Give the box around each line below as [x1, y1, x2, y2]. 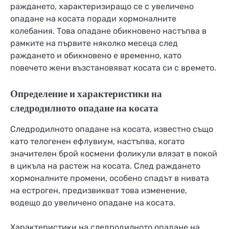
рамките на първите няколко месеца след [10, 38, 178, 48]
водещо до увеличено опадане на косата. [10, 198, 175, 208]
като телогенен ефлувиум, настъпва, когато [10, 136, 185, 147]
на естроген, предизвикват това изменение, [10, 186, 187, 196]
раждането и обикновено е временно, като [10, 50, 181, 60]
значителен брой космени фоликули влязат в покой [10, 149, 217, 159]
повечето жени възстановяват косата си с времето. [10, 62, 216, 73]
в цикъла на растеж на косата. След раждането [10, 161, 200, 171]
